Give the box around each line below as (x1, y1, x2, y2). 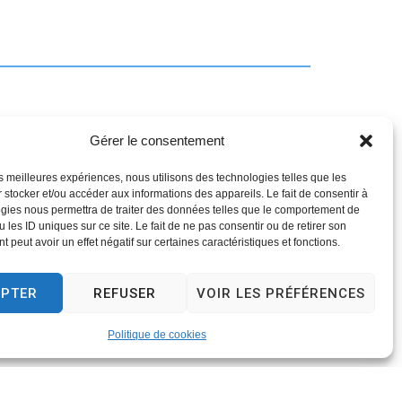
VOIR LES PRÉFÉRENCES (196, 284, 365, 301)
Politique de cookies (107, 328, 206, 341)
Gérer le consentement (89, 133, 224, 148)
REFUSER (92, 284, 156, 301)
